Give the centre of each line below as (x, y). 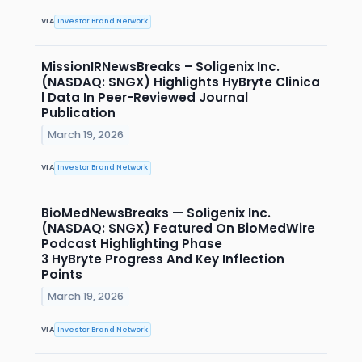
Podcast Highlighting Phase (132, 244)
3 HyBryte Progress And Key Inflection (163, 259)
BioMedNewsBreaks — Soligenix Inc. (156, 213)
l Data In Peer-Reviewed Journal (145, 97)
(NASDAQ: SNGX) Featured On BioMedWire (180, 229)
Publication (78, 112)
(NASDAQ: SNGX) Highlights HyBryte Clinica (181, 82)
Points (62, 275)
